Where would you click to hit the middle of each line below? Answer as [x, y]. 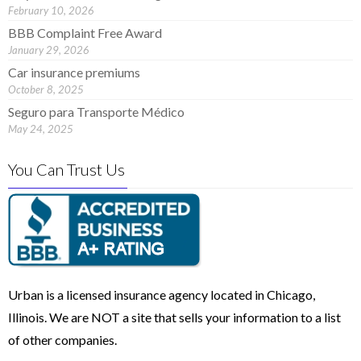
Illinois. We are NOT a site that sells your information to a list [174, 317]
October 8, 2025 [46, 89]
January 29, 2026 [49, 50]
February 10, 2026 [51, 10]
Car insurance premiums [74, 72]
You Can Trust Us [66, 169]
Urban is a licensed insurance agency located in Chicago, [162, 295]
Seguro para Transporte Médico [96, 112]
